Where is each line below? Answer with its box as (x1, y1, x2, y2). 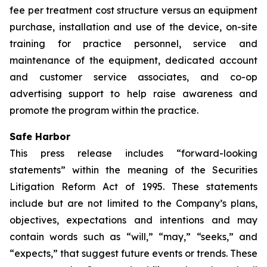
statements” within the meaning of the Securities (10, 164, 257, 176)
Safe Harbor (10, 131, 70, 142)
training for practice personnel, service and (10, 38, 257, 49)
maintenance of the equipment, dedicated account (10, 54, 257, 66)
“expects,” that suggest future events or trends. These (10, 247, 257, 259)
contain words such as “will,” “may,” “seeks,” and (10, 231, 257, 243)
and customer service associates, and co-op (10, 71, 257, 83)
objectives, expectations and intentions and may (10, 214, 257, 226)
